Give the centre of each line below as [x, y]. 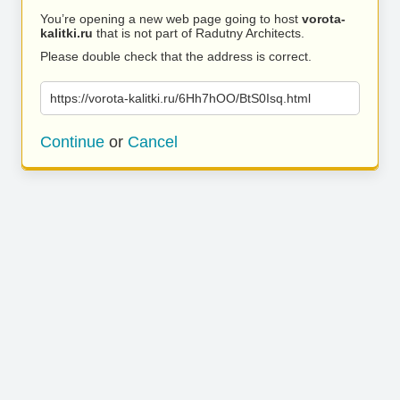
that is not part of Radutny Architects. [199, 33]
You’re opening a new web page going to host [171, 19]
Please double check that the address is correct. [176, 56]
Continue [72, 142]
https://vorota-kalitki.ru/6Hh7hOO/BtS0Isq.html [180, 98]
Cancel [153, 142]
